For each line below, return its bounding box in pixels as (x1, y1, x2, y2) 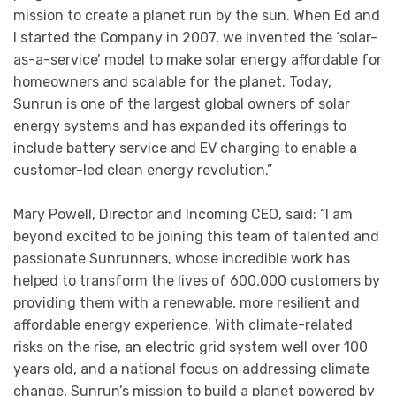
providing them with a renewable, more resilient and (13, 294, 360, 312)
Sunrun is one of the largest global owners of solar (13, 95, 350, 112)
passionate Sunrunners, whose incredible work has (13, 250, 350, 268)
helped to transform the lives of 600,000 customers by (13, 272, 380, 290)
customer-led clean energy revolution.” (13, 161, 272, 179)
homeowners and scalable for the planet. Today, (13, 72, 331, 90)
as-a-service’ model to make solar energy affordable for (13, 50, 382, 68)
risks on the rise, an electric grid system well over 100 (13, 339, 368, 356)
